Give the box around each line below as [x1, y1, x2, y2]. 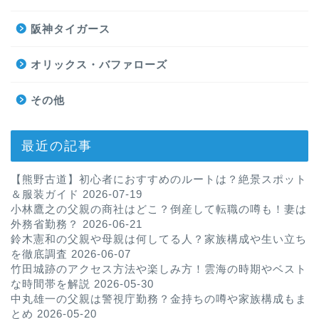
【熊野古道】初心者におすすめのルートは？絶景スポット [11, 172, 307, 185]
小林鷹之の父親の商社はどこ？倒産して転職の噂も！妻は [11, 202, 307, 215]
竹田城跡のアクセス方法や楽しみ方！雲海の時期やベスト [11, 262, 307, 275]
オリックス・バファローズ [31, 58, 167, 70]
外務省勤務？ [11, 217, 79, 230]
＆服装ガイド [11, 187, 79, 200]
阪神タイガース [31, 22, 110, 35]
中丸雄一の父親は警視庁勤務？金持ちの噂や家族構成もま [11, 292, 307, 305]
